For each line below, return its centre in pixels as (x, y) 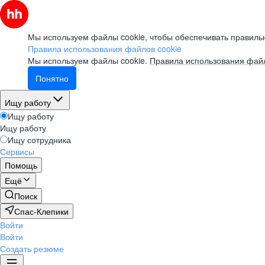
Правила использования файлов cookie (105, 49)
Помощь (21, 165)
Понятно (52, 78)
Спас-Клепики (41, 211)
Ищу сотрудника (39, 140)
